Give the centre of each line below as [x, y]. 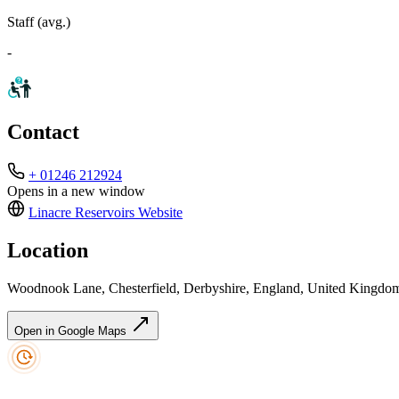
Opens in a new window [76, 191]
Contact [43, 132]
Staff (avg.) [39, 21]
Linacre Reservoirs [81, 213]
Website [159, 213]
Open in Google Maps [72, 331]
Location [48, 251]
